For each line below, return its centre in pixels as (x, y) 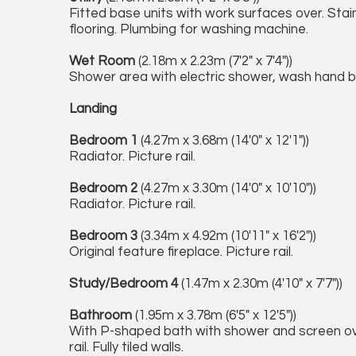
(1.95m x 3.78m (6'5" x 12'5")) (214, 315)
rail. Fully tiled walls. (126, 347)
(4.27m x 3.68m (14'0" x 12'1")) (223, 141)
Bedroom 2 (103, 188)
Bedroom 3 (103, 236)
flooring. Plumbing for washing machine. (189, 29)
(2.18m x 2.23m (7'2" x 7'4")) (214, 61)
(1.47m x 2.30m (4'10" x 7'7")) (260, 284)
